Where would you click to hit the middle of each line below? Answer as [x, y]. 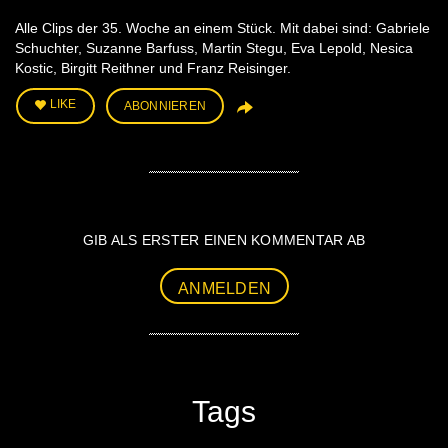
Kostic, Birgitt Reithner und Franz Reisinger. [153, 68]
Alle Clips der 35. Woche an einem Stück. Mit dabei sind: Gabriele [222, 28]
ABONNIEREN [164, 106]
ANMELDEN [224, 289]
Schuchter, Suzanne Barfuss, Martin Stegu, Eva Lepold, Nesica [214, 48]
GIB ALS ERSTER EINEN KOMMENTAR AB [224, 240]
